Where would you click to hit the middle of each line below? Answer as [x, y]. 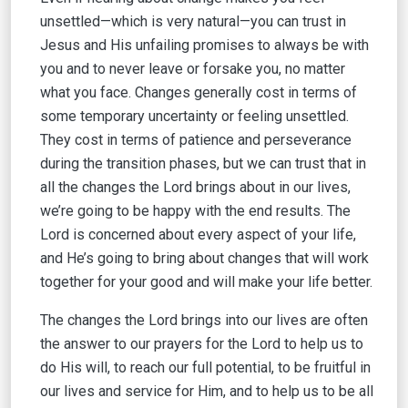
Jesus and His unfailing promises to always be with [204, 45]
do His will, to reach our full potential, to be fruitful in [205, 367]
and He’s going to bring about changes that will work [204, 258]
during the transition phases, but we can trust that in [203, 163]
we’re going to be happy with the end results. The [195, 211]
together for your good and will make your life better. [206, 282]
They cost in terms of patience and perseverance [196, 140]
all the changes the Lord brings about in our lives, [195, 187]
